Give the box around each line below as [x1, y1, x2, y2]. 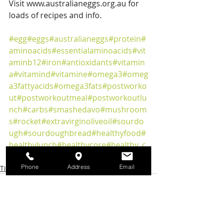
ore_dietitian [9, 151, 55, 162]
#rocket [13, 116, 41, 127]
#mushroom [100, 104, 147, 115]
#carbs [23, 104, 48, 115]
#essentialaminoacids [52, 45, 132, 56]
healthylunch [9, 139, 57, 150]
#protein [109, 33, 141, 44]
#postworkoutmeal [17, 92, 87, 103]
